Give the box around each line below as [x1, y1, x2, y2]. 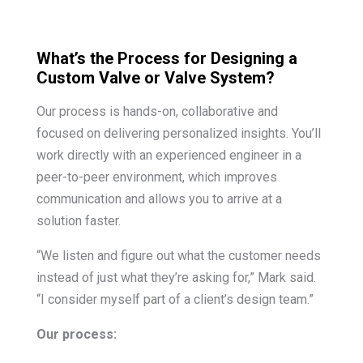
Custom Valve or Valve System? [36, 67, 275, 88]
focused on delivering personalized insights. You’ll [36, 125, 321, 141]
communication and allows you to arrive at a [36, 190, 282, 207]
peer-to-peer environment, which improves [36, 169, 277, 185]
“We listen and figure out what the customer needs [36, 247, 321, 263]
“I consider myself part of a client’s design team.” [36, 291, 314, 307]
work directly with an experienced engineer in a [36, 147, 301, 163]
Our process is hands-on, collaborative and [36, 103, 278, 119]
